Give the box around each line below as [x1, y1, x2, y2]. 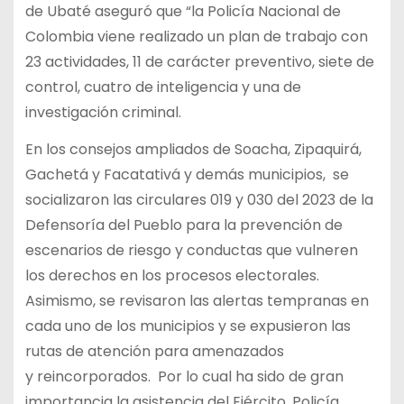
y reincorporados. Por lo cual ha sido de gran [24, 365, 344, 387]
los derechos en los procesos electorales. [24, 264, 319, 286]
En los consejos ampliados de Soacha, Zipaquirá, [24, 138, 362, 160]
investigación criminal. [24, 102, 181, 124]
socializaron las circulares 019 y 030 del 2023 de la [24, 188, 373, 210]
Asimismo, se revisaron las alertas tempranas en [24, 289, 369, 311]
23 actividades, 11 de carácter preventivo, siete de [24, 51, 374, 73]
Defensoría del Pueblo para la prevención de [24, 214, 343, 235]
